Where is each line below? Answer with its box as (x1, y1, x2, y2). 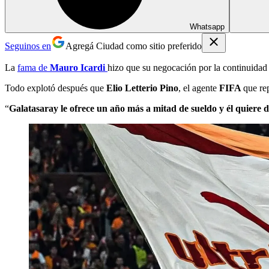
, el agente (178, 82, 219, 93)
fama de (17, 62, 50, 73)
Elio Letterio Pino (106, 82, 178, 93)
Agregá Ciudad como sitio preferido (65, 40, 202, 51)
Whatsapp (190, 22, 225, 31)
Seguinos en (5, 40, 51, 51)
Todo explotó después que (5, 82, 106, 93)
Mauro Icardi (50, 62, 105, 73)
